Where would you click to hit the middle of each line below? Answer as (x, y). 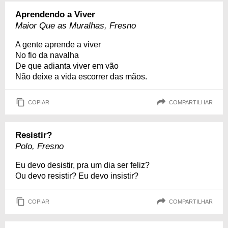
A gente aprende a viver (58, 45)
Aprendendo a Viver (55, 15)
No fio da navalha (47, 55)
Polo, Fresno (39, 146)
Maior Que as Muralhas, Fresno (76, 26)
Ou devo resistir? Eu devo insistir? (77, 176)
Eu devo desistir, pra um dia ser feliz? (82, 165)
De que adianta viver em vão (67, 66)
